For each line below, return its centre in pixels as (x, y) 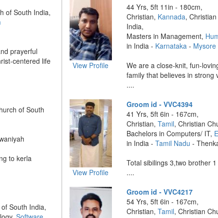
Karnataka (171, 46)
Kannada (172, 17)
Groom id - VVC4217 (160, 192)
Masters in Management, (166, 36)
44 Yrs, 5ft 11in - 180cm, (165, 7)
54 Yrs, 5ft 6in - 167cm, (163, 201)
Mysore (205, 46)
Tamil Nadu (173, 143)
